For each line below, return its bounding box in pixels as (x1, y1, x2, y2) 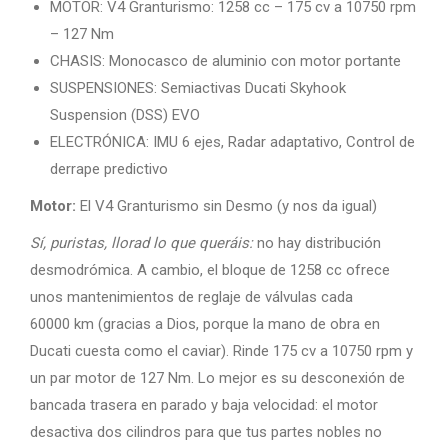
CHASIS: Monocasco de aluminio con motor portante (50, 52, 405, 70)
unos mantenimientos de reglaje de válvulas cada (30, 288, 353, 306)
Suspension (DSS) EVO (50, 106, 204, 124)
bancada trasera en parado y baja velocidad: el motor (30, 396, 378, 414)
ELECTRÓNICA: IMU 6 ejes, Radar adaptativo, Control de (50, 133, 415, 151)
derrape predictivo (50, 160, 168, 178)
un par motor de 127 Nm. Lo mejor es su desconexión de (30, 369, 405, 387)
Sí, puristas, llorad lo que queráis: (30, 234, 253, 252)
